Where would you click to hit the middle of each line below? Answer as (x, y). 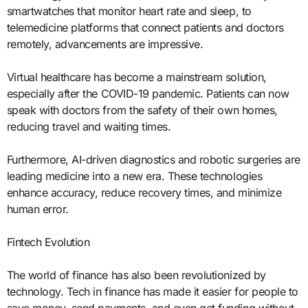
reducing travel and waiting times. (89, 127)
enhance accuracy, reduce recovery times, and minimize (144, 193)
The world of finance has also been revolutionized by (136, 275)
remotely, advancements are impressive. (105, 44)
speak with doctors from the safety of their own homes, (142, 110)
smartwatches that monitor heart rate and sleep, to (129, 11)
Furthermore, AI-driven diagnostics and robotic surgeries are (153, 160)
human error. (37, 209)
